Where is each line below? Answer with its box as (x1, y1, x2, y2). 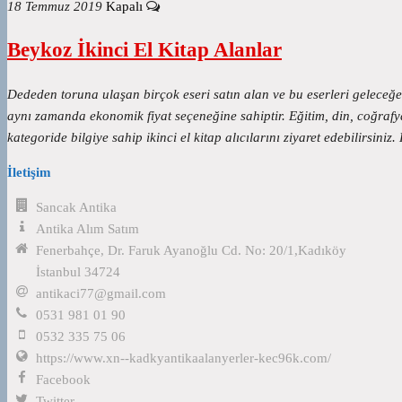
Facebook (36, 371, 92, 387)
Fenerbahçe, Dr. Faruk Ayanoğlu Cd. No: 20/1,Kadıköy (36, 242, 347, 258)
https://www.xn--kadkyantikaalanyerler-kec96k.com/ (36, 350, 332, 365)
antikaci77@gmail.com (36, 285, 167, 301)
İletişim (7, 164, 51, 179)
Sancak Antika (36, 199, 118, 214)
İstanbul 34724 (36, 264, 121, 279)
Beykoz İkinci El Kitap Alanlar (7, 38, 282, 61)
